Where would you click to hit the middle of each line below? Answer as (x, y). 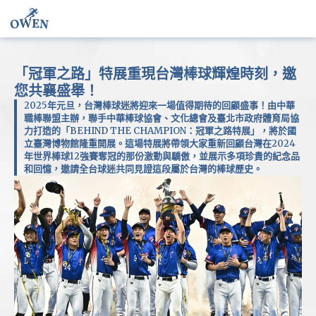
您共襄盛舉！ (56, 91)
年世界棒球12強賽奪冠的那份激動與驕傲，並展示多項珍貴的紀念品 (162, 156)
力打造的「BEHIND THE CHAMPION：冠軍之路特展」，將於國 (160, 131)
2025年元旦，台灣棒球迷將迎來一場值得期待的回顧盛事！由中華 (159, 105)
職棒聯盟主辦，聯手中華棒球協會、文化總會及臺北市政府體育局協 (162, 118)
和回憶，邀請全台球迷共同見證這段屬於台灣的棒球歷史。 (143, 169)
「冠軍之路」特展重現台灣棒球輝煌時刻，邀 (155, 74)
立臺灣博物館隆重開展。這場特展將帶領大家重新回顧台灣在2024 (160, 144)
